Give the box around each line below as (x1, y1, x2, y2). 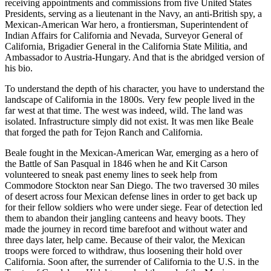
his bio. (5, 63, 33, 74)
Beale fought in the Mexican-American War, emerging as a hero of (5, 148, 258, 158)
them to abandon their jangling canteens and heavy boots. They (5, 213, 246, 224)
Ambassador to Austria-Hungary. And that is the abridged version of (5, 52, 264, 63)
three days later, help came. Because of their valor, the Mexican (5, 235, 245, 246)
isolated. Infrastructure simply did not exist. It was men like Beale (5, 116, 253, 127)
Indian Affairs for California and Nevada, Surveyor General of (5, 30, 243, 41)
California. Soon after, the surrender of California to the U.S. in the (5, 256, 259, 267)
